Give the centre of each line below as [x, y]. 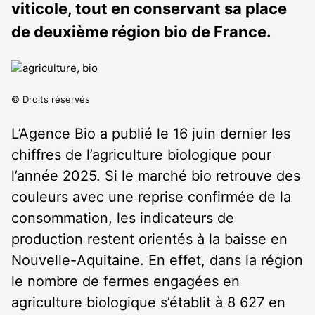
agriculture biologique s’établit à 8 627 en [148, 302]
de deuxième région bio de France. [141, 32]
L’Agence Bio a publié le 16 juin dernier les [151, 134]
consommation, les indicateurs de [123, 218]
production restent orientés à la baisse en [149, 239]
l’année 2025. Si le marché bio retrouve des [156, 176]
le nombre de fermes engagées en [126, 281]
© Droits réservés [51, 99]
